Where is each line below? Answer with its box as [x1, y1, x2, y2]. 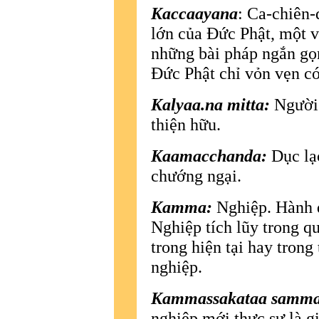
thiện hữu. [151, 114, 221, 134]
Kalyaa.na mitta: [151, 94, 270, 114]
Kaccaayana [151, 3, 238, 23]
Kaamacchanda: [151, 145, 271, 165]
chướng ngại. [151, 165, 241, 185]
